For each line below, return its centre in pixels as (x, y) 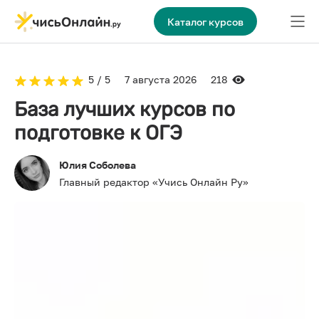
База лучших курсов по (125, 109)
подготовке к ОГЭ (98, 133)
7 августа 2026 (160, 79)
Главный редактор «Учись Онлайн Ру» (154, 182)
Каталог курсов (205, 21)
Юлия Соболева (98, 164)
